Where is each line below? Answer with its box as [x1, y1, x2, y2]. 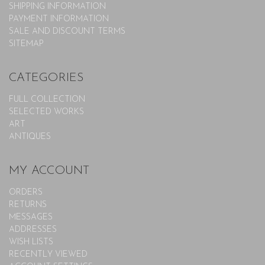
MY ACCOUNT [9, 164, 90, 177]
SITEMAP [9, 39, 44, 49]
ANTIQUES [9, 132, 51, 141]
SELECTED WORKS [9, 107, 84, 117]
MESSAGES [9, 212, 53, 222]
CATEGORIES [9, 72, 84, 84]
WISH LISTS [9, 237, 53, 247]
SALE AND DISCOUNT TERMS [9, 27, 125, 36]
